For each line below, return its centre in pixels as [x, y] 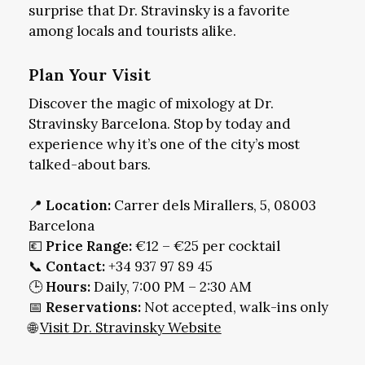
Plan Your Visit [90, 74]
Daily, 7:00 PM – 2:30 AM [171, 287]
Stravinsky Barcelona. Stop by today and [159, 123]
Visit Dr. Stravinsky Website [130, 328]
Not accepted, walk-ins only [234, 308]
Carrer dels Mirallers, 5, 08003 [213, 206]
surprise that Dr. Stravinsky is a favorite [159, 11]
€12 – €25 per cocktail [206, 246]
